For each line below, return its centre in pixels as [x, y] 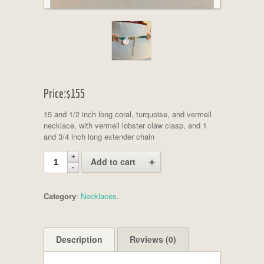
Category [60, 196]
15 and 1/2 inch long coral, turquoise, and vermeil [128, 114]
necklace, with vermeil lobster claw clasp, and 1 [125, 126]
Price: [55, 94]
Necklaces [99, 196]
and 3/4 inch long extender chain [99, 137]
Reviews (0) [153, 240]
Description [79, 240]
